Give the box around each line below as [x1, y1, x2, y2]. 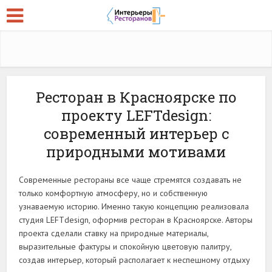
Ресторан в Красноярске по [35, 87, 237, 107]
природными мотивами [46, 142, 226, 161]
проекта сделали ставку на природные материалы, [19, 228, 209, 239]
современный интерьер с [43, 124, 229, 143]
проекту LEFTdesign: [61, 106, 211, 125]
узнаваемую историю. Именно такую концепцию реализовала [19, 201, 250, 212]
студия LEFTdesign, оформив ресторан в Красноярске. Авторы [19, 214, 253, 225]
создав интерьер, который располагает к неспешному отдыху [19, 254, 251, 265]
